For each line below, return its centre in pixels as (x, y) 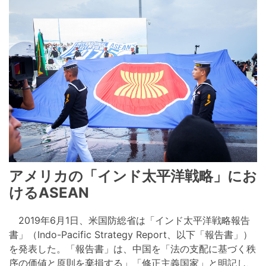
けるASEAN (49, 193)
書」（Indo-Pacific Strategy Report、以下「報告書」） (131, 235)
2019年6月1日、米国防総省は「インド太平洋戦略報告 (129, 221)
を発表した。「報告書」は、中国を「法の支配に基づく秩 (132, 249)
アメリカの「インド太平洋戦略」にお (133, 176)
